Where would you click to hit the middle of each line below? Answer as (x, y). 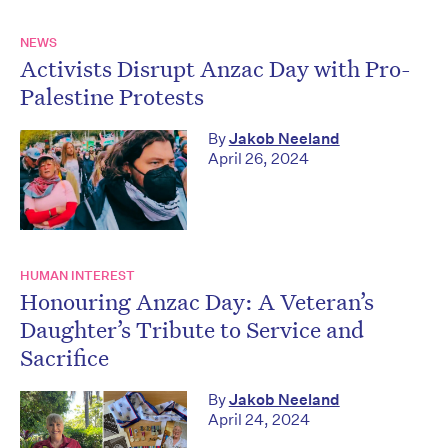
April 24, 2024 (258, 420)
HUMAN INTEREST (77, 276)
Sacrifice (64, 357)
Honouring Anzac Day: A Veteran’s (197, 301)
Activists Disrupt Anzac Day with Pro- (215, 68)
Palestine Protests (112, 96)
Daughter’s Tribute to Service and (192, 329)
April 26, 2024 (258, 159)
